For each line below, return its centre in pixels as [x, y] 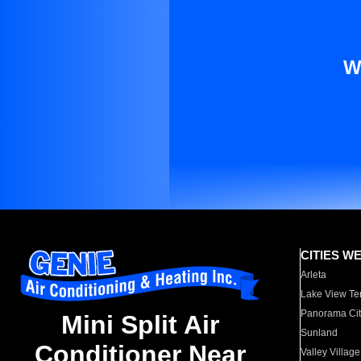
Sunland [320, 333]
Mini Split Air [140, 325]
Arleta [314, 275]
